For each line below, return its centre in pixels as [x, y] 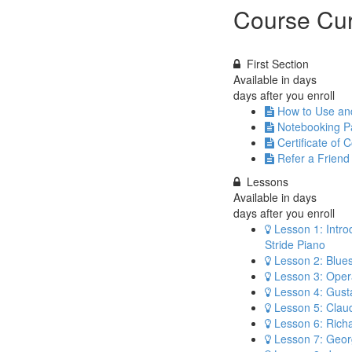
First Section [278, 64]
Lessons [268, 182]
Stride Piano [295, 245]
